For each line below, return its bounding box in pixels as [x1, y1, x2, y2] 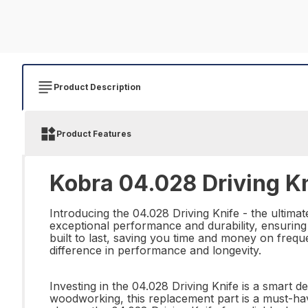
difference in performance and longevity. [49, 243, 261, 257]
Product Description [54, 82, 141, 92]
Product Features [56, 129, 131, 139]
